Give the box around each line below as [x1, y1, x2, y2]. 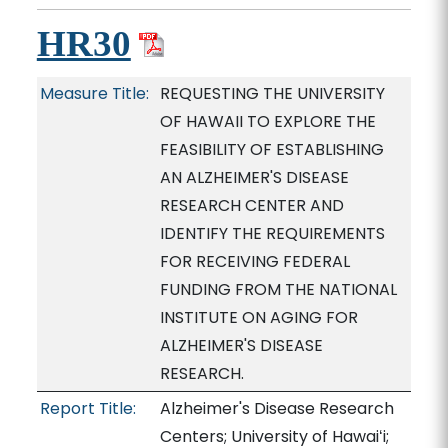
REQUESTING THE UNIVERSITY [159, 82, 385, 105]
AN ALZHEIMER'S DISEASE [159, 166, 349, 189]
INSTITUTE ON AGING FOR [159, 306, 358, 329]
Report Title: [39, 397, 136, 420]
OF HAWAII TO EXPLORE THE [159, 110, 376, 133]
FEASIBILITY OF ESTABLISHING [159, 138, 384, 161]
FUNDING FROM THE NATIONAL [159, 278, 397, 301]
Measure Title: [39, 82, 149, 105]
